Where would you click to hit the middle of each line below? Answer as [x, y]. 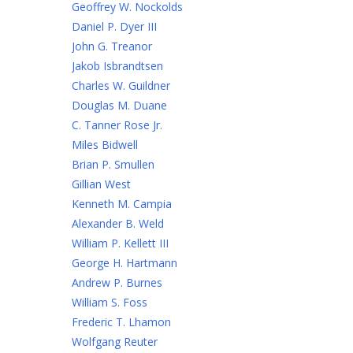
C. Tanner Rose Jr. [117, 125]
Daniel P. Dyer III [114, 26]
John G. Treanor [112, 46]
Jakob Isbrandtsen [117, 66]
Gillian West [101, 184]
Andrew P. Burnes [117, 282]
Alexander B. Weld [118, 223]
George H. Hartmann [124, 263]
